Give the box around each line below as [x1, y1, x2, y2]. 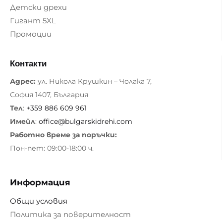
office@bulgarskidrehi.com [39, 117, 132, 126]
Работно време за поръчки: [10, 130, 119, 140]
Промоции [10, 29, 52, 39]
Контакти [10, 58, 47, 69]
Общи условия [10, 196, 67, 206]
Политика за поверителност [10, 210, 131, 220]
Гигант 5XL [10, 16, 56, 26]
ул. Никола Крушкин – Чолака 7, [36, 77, 152, 86]
